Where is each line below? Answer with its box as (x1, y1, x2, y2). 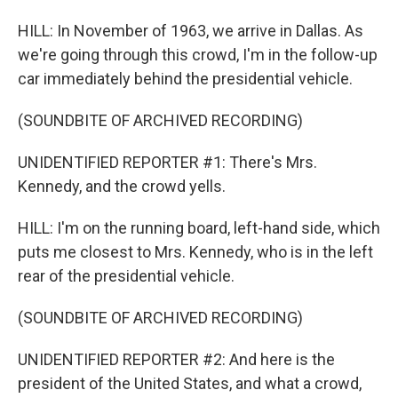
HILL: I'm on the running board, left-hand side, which (18, 219, 380, 237)
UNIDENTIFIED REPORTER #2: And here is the (18, 350, 335, 369)
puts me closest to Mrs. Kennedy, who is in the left (18, 243, 373, 261)
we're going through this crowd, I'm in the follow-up (18, 45, 378, 64)
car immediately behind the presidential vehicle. (18, 69, 353, 88)
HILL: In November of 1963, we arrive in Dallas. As (18, 21, 363, 40)
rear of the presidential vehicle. (18, 267, 235, 285)
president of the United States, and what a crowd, (18, 374, 362, 393)
